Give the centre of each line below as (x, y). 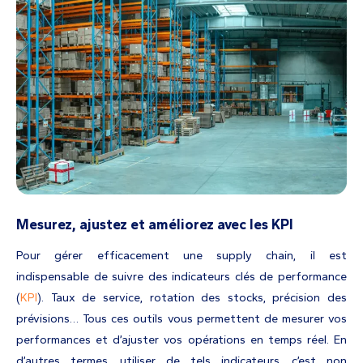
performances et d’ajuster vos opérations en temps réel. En (181, 340)
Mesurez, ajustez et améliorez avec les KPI (155, 224)
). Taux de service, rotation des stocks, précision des (192, 298)
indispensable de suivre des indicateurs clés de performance (181, 277)
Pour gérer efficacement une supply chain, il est (181, 256)
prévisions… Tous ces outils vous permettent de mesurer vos (181, 319)
